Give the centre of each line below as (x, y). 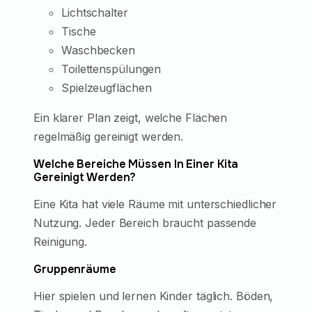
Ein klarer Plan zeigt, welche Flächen (131, 117)
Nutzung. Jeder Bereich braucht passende (145, 223)
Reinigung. (61, 241)
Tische (79, 31)
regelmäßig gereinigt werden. (109, 136)
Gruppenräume (75, 269)
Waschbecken (98, 50)
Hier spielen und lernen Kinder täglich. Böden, (154, 296)
